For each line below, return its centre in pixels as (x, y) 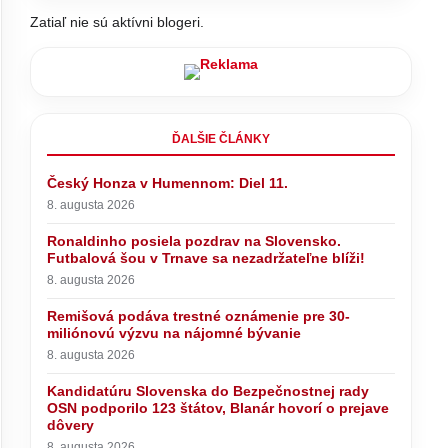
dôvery (71, 425)
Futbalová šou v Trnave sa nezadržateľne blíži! (206, 258)
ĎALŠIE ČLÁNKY (221, 139)
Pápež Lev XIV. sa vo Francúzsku (167, 432)
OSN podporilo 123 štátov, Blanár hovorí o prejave (218, 408)
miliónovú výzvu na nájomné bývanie (174, 333)
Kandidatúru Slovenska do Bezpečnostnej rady (208, 391)
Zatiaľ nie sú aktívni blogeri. (117, 22)
